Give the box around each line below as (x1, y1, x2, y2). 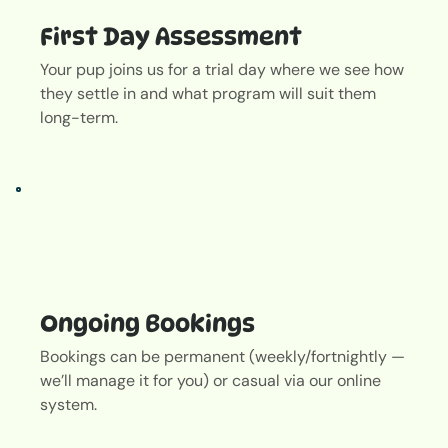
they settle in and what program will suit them (40, 82, 376, 104)
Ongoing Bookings (40, 308, 255, 338)
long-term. (40, 106, 118, 128)
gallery (15, 166, 45, 178)
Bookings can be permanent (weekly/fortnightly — (40, 345, 405, 367)
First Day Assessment (40, 22, 302, 52)
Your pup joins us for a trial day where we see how (40, 58, 404, 80)
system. (40, 393, 97, 415)
